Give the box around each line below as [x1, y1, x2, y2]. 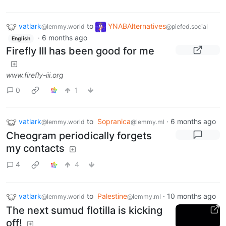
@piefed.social [166, 22, 208, 30]
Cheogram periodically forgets [6, 129, 152, 142]
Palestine [97, 191, 127, 200]
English [11, 35, 30, 42]
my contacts [6, 142, 65, 154]
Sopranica [97, 117, 131, 126]
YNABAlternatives [108, 21, 166, 30]
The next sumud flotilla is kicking [6, 204, 162, 216]
